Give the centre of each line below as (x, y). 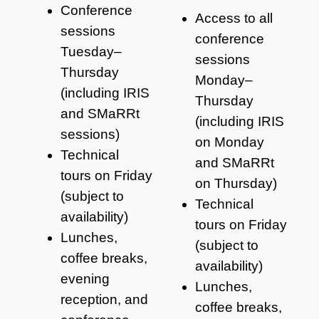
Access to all (234, 19)
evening (85, 278)
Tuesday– (91, 51)
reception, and (104, 299)
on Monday (230, 142)
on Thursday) (236, 184)
